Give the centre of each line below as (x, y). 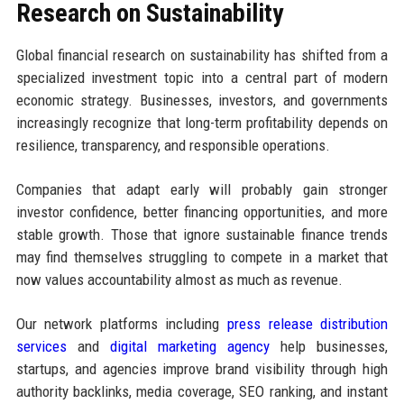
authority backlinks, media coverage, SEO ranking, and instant (202, 391)
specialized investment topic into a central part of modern (202, 77)
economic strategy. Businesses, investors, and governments (202, 100)
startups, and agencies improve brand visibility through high (202, 368)
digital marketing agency (190, 346)
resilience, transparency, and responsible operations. (173, 145)
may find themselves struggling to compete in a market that (202, 257)
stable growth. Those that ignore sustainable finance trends (202, 234)
